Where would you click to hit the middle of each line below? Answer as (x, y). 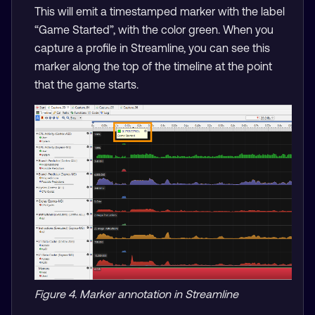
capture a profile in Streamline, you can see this (152, 48)
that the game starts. (86, 85)
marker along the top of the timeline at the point (153, 66)
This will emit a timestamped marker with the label (160, 12)
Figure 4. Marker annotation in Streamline (136, 294)
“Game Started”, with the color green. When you (154, 30)
